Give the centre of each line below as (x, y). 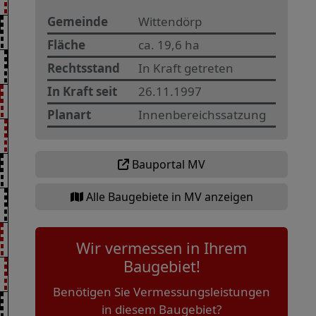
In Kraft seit (82, 91)
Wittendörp (170, 21)
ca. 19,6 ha (169, 44)
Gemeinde (78, 21)
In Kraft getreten (186, 68)
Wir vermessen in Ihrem (162, 248)
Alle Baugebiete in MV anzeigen (168, 196)
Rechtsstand (84, 68)
